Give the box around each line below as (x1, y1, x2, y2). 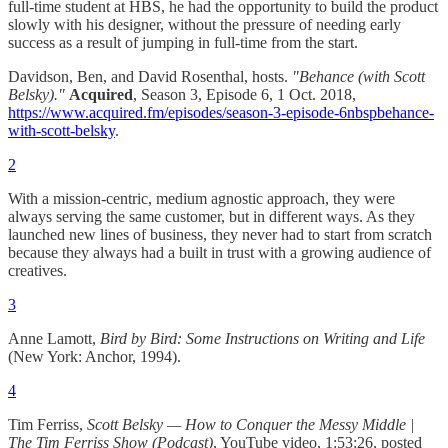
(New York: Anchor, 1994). (8, 348, 181, 366)
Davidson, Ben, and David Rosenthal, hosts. (8, 68, 292, 86)
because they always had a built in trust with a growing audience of (8, 244, 431, 262)
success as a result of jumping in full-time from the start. (8, 34, 358, 52)
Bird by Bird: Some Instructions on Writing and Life (100, 330, 425, 348)
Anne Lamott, (8, 330, 100, 348)
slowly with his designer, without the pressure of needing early (8, 16, 401, 34)
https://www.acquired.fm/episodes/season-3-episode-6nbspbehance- (8, 104, 434, 122)
